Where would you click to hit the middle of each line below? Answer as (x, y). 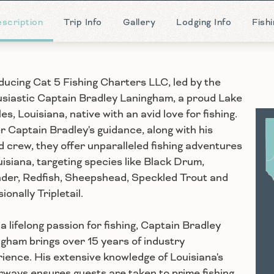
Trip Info (83, 22)
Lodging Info (204, 22)
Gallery (139, 22)
